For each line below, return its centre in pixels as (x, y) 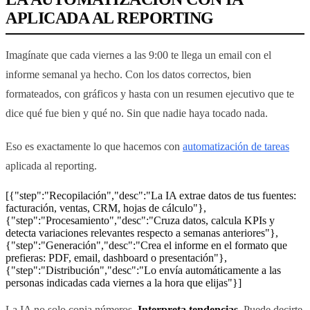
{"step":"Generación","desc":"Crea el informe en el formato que (146, 246)
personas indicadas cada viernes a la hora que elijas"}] (124, 283)
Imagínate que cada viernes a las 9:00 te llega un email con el (138, 55)
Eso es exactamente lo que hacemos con (94, 147)
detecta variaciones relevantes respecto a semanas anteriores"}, (142, 233)
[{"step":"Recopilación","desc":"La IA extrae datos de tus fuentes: (151, 196)
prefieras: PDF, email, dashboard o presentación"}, (116, 258)
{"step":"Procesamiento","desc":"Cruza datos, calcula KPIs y (140, 221)
